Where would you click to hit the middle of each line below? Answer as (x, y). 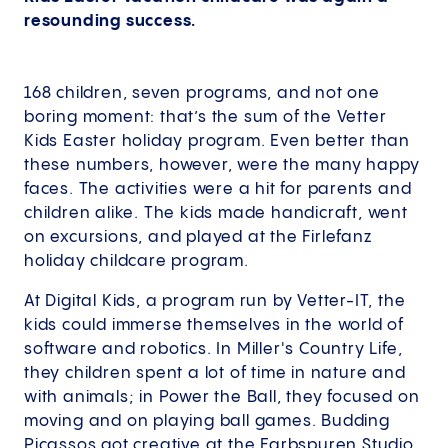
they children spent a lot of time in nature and (215, 374)
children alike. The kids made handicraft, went (216, 214)
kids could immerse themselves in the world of (214, 326)
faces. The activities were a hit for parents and (218, 190)
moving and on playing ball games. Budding (207, 422)
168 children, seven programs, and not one (202, 94)
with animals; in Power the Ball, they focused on (222, 398)
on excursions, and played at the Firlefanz (198, 238)
